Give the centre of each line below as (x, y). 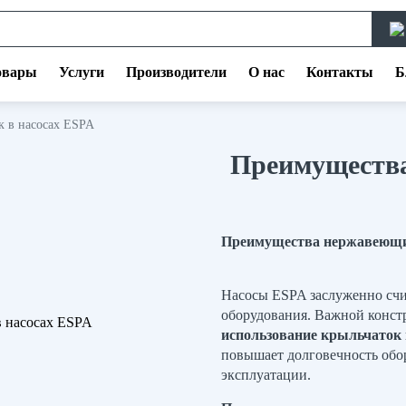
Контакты (339, 72)
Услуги (81, 72)
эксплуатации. (266, 375)
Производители (176, 72)
